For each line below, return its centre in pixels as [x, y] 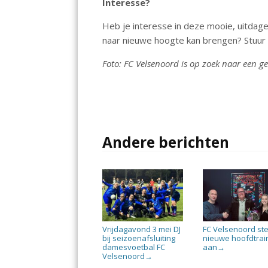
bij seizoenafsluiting [139, 238]
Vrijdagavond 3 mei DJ [142, 229]
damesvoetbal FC [134, 247]
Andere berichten [166, 142]
